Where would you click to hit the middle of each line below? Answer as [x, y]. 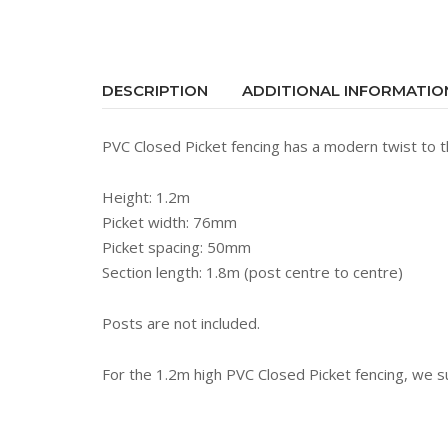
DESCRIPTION [155, 90]
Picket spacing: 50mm [176, 247]
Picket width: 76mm [169, 222]
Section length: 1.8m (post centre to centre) [252, 272]
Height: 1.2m [146, 197]
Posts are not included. [181, 323]
